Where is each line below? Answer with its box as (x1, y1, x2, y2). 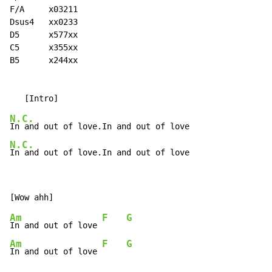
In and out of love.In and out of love (10, 148, 189, 158)
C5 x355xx (10, 42, 78, 53)
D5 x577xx (10, 30, 78, 40)
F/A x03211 (10, 4, 78, 15)
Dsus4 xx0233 (10, 17, 78, 27)
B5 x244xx (10, 55, 78, 66)
